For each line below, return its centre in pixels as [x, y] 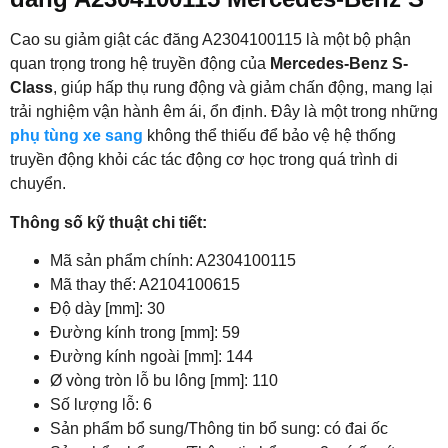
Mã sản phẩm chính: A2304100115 [173, 261]
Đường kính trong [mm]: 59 [145, 333]
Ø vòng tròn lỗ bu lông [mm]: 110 [164, 381]
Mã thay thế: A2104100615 [145, 285]
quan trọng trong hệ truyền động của [140, 64]
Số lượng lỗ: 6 [101, 405]
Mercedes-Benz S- [339, 64]
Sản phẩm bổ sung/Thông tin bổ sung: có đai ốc [219, 429]
